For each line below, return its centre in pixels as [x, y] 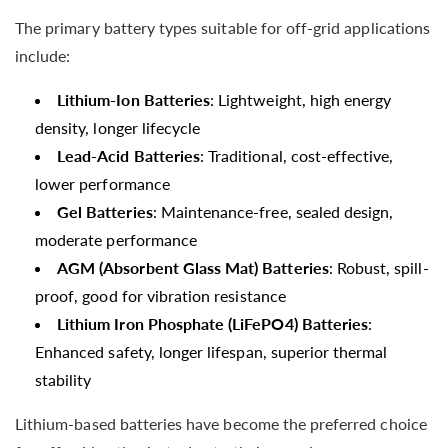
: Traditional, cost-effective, [296, 155]
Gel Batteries [105, 211]
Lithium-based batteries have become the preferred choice [221, 423]
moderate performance [116, 239]
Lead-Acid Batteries [128, 155]
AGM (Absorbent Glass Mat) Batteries [193, 267]
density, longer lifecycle [118, 127]
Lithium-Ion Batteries [134, 99]
